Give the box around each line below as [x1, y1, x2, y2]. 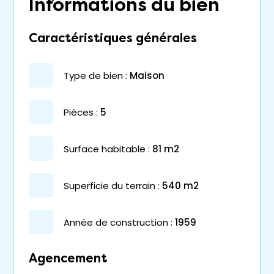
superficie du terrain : [69, 179, 160, 192]
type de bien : [69, 68, 127, 82]
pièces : [69, 105, 98, 119]
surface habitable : [69, 142, 150, 155]
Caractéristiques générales [29, 31, 197, 46]
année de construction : [70, 215, 172, 229]
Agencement [29, 251, 107, 266]
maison [138, 68, 165, 82]
